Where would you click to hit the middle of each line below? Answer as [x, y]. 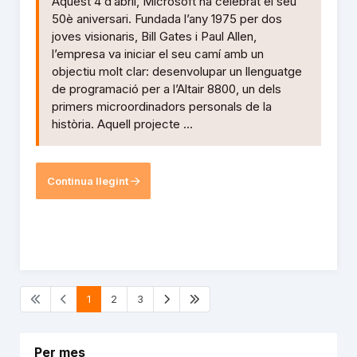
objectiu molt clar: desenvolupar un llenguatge [177, 72]
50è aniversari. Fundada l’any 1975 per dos [167, 19]
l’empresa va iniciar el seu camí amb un [158, 54]
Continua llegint [89, 180]
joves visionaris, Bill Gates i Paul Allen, [154, 37]
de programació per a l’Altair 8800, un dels [167, 89]
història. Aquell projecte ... [122, 124]
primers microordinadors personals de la [162, 107]
